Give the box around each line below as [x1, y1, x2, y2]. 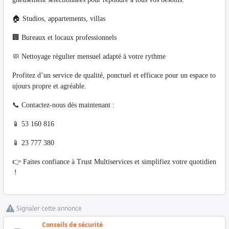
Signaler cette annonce [16, 203, 82, 213]
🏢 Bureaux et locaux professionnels [12, 33, 117, 41]
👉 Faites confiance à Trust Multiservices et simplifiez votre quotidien [12, 157, 216, 166]
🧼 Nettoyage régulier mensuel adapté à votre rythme [12, 52, 166, 60]
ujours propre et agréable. [12, 82, 86, 90]
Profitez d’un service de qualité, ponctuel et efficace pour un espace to [12, 71, 216, 79]
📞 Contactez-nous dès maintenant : [12, 101, 114, 109]
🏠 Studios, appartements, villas [12, 14, 105, 22]
